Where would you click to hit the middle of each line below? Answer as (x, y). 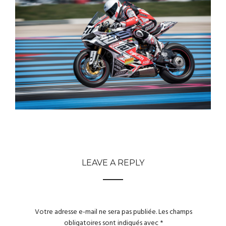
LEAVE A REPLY (113, 163)
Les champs (175, 212)
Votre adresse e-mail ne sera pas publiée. (96, 212)
